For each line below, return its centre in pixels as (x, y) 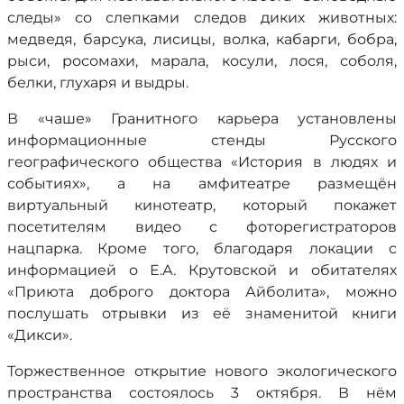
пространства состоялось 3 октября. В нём (202, 393)
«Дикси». (40, 335)
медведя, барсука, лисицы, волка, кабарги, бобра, (202, 39)
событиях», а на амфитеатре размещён (202, 184)
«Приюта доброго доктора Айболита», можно (202, 292)
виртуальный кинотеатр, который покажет (202, 205)
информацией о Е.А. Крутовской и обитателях (202, 270)
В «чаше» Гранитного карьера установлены (202, 119)
